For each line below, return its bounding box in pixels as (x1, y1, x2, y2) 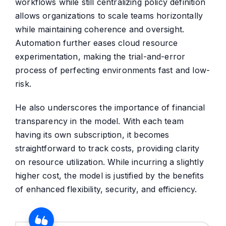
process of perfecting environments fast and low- (15, 65, 210, 76)
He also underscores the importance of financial (15, 102, 205, 113)
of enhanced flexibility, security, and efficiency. (15, 184, 197, 195)
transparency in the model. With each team (15, 116, 184, 127)
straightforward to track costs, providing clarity (15, 143, 200, 154)
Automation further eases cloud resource (15, 38, 178, 48)
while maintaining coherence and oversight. (15, 24, 185, 35)
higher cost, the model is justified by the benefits (15, 171, 204, 181)
